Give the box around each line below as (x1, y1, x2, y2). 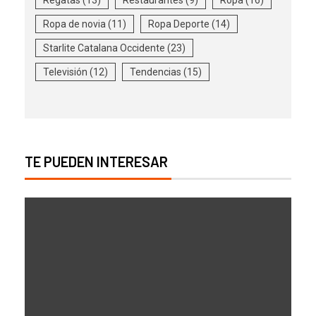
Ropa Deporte (148, 18, 209, 30)
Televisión (43, 66, 87, 78)
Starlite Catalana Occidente (43, 42, 165, 54)
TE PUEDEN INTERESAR (25, 152, 168, 170)
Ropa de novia (43, 18, 106, 30)
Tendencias (130, 66, 181, 78)
